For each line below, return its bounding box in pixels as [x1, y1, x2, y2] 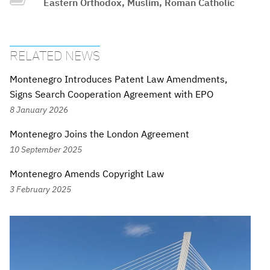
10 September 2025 [10, 143, 82, 155]
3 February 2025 [10, 183, 71, 195]
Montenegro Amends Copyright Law [10, 168, 164, 180]
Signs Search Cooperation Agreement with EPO [10, 88, 213, 101]
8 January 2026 [10, 104, 68, 116]
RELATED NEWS [10, 46, 100, 64]
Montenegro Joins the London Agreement [10, 128, 189, 140]
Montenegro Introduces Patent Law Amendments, [10, 73, 227, 86]
